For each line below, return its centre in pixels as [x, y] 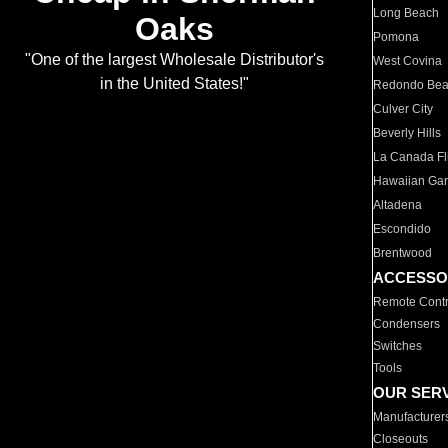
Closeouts [401, 439]
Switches [398, 346]
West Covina [408, 61]
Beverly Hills [407, 133]
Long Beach [406, 13]
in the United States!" [174, 84]
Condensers [407, 324]
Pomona [396, 37]
